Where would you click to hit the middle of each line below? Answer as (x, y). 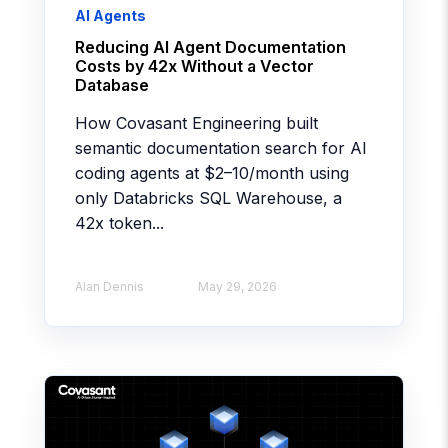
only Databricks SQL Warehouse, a (208, 198)
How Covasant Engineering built (196, 123)
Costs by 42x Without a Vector (194, 66)
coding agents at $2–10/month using (212, 173)
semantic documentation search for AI (221, 148)
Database (112, 85)
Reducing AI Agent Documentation (210, 47)
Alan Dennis (109, 287)
